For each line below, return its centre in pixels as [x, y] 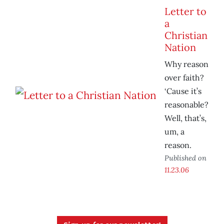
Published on [185, 158]
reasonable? [186, 105]
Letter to [185, 11]
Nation [180, 47]
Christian [186, 35]
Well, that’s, [185, 118]
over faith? [184, 78]
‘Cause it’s [183, 91]
